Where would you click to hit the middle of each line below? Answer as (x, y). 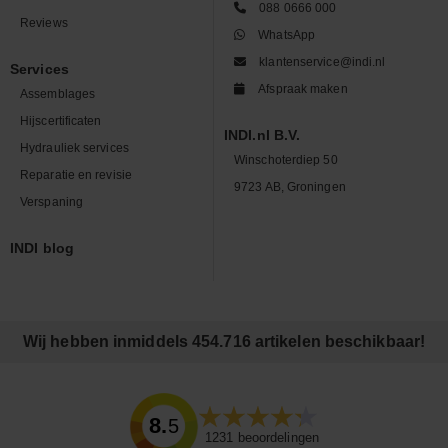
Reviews (44, 22)
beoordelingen (276, 438)
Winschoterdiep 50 (286, 159)
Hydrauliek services (74, 147)
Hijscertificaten (61, 120)
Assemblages (58, 93)
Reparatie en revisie (76, 174)
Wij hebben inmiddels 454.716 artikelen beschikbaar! (224, 341)
